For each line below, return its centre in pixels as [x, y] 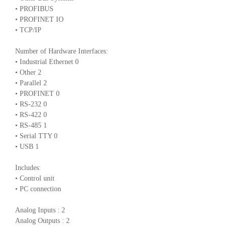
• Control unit [35, 178]
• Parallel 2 [31, 83]
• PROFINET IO [39, 19]
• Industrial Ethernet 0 [47, 62]
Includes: [28, 167]
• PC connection [38, 189]
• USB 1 [27, 146]
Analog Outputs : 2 [42, 220]
